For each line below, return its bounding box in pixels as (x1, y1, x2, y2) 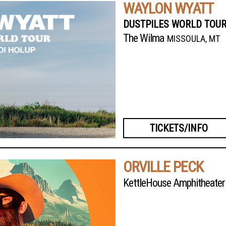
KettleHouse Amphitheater (123, 177, 225, 190)
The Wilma (123, 32, 164, 45)
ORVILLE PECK (123, 158, 203, 176)
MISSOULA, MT (167, 33, 220, 44)
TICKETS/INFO (149, 122, 208, 135)
